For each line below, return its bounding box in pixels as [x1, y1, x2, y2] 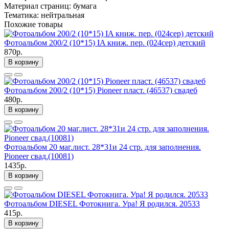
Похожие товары [4, 19, 63, 29]
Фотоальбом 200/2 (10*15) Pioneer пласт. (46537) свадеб [4, 85, 197, 95]
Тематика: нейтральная [4, 10, 84, 19]
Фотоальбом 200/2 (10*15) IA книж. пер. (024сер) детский [4, 38, 205, 47]
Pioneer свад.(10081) [4, 151, 74, 161]
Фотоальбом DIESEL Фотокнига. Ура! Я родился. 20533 [4, 199, 200, 208]
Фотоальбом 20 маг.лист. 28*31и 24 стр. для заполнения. [4, 142, 201, 151]
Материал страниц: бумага [4, 1, 97, 10]
